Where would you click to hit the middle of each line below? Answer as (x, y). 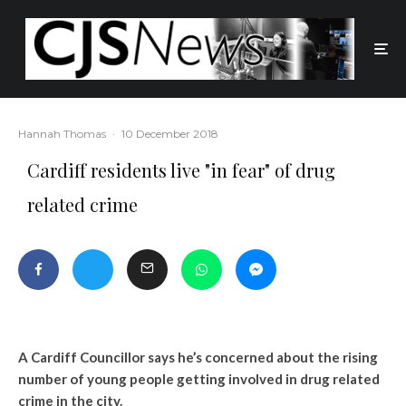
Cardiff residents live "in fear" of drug (181, 170)
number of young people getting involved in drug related (199, 379)
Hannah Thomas (62, 134)
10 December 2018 (170, 134)
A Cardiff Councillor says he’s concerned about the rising (198, 358)
